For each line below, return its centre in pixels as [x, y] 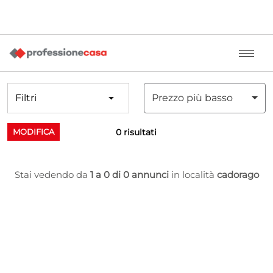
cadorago [238, 175]
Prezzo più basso [192, 98]
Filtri [26, 98]
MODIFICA [34, 132]
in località [193, 175]
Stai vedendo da [52, 175]
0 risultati [136, 132]
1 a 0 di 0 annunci [129, 175]
